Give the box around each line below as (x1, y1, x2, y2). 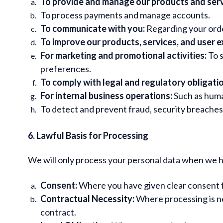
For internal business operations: (40, 90, 172, 101)
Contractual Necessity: (40, 193, 134, 204)
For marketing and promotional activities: (40, 49, 207, 61)
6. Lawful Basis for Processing (28, 129, 148, 141)
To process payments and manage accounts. (40, 9, 210, 20)
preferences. (40, 63, 91, 74)
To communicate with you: (40, 22, 145, 34)
